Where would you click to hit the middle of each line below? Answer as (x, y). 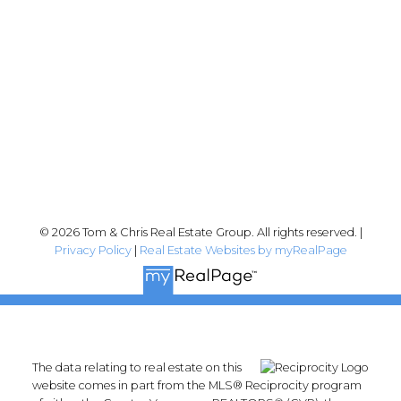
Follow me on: (200, 143)
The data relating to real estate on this (137, 367)
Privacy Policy (93, 250)
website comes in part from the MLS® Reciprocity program (196, 385)
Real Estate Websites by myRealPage (243, 250)
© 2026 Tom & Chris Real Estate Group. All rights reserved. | (200, 232)
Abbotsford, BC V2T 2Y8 (200, 18)
